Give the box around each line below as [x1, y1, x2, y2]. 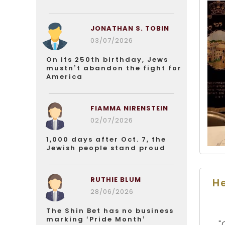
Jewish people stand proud [46, 143, 166, 153]
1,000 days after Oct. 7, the [46, 135, 166, 144]
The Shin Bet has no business [46, 206, 174, 215]
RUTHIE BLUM [90, 175, 141, 184]
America [46, 72, 83, 81]
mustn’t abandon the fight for [46, 63, 182, 73]
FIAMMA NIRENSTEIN [90, 103, 168, 113]
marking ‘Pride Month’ [46, 214, 146, 224]
